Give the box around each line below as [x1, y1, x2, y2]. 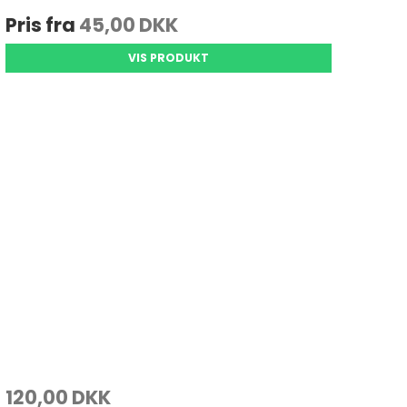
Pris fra [5, 12, 79, 39]
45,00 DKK [78, 12, 178, 39]
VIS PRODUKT [127, 50, 209, 66]
